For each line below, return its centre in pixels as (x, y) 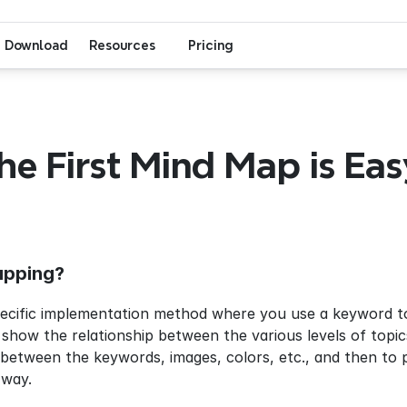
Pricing (210, 45)
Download (36, 45)
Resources (122, 45)
